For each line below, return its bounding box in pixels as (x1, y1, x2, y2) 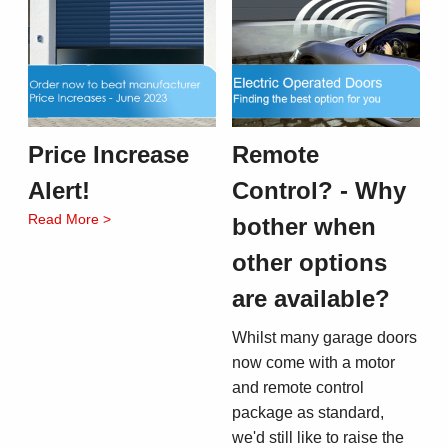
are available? (232, 285, 390, 313)
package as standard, (232, 404, 384, 422)
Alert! (28, 177, 90, 205)
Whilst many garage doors (232, 329, 417, 347)
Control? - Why (232, 177, 406, 205)
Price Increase (28, 141, 189, 169)
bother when (232, 213, 376, 241)
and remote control (232, 379, 364, 397)
